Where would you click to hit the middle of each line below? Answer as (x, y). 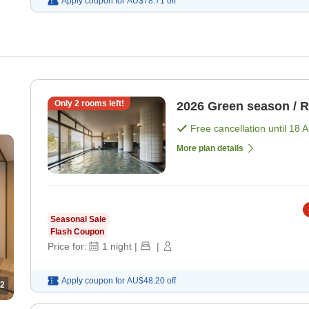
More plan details (210, 149)
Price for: (67, 247)
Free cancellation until (240, 129)
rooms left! (101, 104)
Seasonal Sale (78, 220)
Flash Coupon (77, 232)
